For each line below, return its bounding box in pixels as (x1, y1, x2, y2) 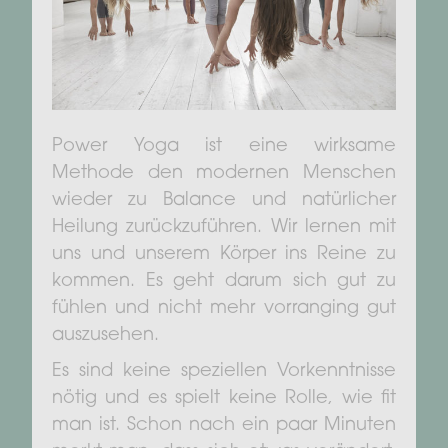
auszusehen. (52, 326, 159, 345)
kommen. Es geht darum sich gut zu (52, 272, 396, 291)
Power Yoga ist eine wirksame (52, 137, 396, 156)
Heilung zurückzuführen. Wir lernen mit (52, 218, 396, 237)
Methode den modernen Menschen (52, 164, 396, 183)
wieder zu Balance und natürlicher (52, 191, 396, 210)
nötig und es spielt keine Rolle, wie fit (52, 389, 396, 408)
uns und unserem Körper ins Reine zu (52, 245, 396, 264)
